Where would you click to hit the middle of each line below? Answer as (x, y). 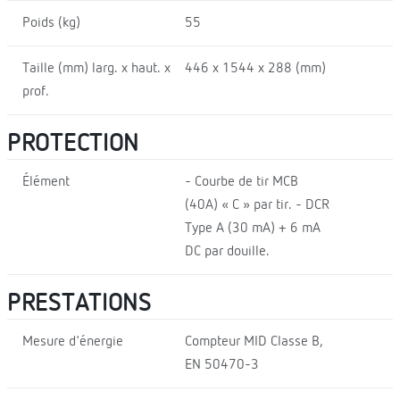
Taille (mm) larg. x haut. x (96, 68)
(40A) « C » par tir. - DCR (257, 205)
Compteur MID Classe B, (254, 342)
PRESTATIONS (79, 303)
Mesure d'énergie (73, 342)
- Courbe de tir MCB (241, 182)
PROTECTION (74, 143)
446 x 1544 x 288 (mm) (255, 68)
